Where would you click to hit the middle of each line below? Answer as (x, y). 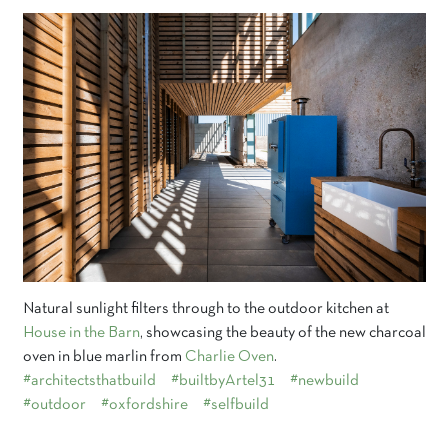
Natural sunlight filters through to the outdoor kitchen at (205, 308)
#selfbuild (235, 404)
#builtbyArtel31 (222, 380)
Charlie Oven (229, 356)
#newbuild (324, 380)
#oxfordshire (144, 404)
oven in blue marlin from (103, 356)
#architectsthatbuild (89, 380)
